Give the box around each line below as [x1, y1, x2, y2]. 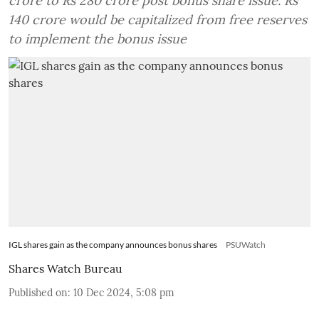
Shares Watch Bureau [9, 261, 122, 276]
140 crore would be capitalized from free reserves [9, 11, 307, 28]
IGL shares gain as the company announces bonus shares [9, 239, 217, 250]
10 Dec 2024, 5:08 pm [73, 286, 174, 299]
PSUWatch [226, 239, 266, 250]
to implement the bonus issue [9, 31, 187, 48]
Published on [9, 286, 68, 299]
